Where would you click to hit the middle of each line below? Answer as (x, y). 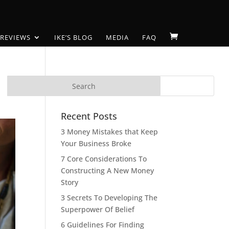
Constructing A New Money (108, 170)
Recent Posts (89, 116)
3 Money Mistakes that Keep (110, 132)
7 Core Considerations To (104, 159)
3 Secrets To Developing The (109, 198)
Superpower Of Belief (98, 209)
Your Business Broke (96, 143)
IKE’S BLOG (73, 37)
